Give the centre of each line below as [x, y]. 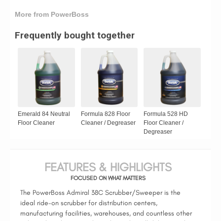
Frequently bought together [75, 35]
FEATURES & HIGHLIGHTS [108, 167]
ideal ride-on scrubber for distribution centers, [89, 203]
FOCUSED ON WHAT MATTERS [108, 178]
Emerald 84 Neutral [44, 114]
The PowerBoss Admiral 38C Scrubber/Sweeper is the [100, 193]
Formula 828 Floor [105, 114]
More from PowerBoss [52, 14]
